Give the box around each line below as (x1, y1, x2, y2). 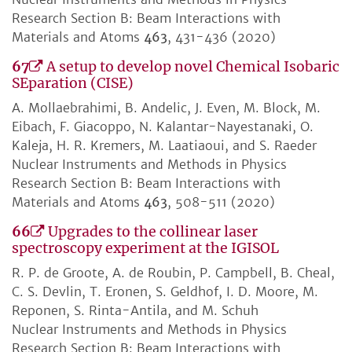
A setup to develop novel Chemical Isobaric (46, 58, 339, 76)
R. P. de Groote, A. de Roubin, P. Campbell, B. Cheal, (12, 265, 335, 281)
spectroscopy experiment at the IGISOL (12, 240, 279, 258)
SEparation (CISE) (12, 75, 134, 93)
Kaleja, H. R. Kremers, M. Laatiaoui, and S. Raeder (12, 137, 317, 154)
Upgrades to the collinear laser (48, 223, 258, 241)
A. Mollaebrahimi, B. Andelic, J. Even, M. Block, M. (12, 100, 321, 116)
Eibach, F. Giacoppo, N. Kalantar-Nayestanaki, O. (12, 119, 313, 135)
